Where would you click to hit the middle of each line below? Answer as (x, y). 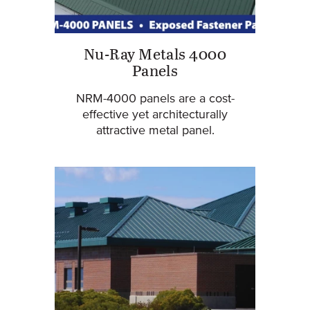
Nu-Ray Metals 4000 (155, 56)
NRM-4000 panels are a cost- (155, 99)
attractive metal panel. (155, 131)
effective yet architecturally (155, 115)
